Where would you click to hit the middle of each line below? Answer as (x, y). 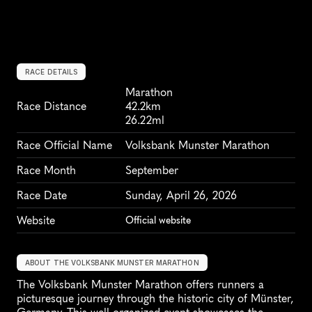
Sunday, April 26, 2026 (181, 196)
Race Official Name (64, 146)
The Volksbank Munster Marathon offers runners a (140, 285)
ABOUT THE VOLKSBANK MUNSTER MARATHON (112, 263)
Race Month (46, 171)
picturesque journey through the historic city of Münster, (155, 299)
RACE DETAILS (52, 72)
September (152, 171)
